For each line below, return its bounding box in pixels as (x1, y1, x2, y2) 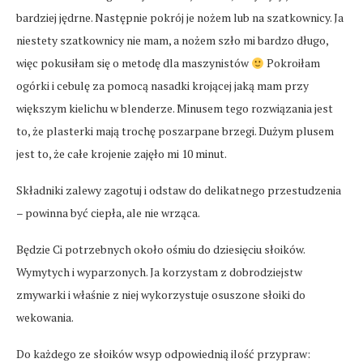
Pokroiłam (263, 55, 320, 71)
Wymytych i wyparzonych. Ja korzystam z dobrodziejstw (16, 264, 302, 280)
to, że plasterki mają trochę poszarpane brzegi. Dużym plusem (16, 123, 334, 139)
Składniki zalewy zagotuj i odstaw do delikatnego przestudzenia (16, 182, 341, 199)
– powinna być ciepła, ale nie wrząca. (16, 205, 200, 221)
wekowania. (16, 310, 74, 326)
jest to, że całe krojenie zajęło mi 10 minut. (16, 146, 227, 162)
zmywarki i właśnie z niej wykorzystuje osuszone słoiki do (16, 287, 305, 303)
